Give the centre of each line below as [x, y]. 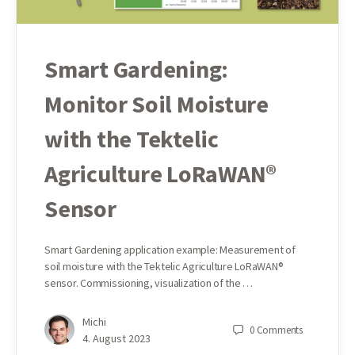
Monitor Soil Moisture [157, 103]
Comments [279, 330]
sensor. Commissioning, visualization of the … [149, 282]
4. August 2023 [116, 338]
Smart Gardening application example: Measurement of [170, 249]
